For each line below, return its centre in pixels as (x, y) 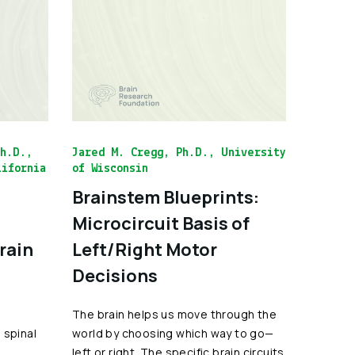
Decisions (115, 276)
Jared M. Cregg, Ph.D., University (179, 153)
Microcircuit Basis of (161, 223)
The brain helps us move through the (174, 314)
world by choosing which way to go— (173, 333)
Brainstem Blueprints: (166, 197)
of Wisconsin (110, 169)
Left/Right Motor (145, 250)
